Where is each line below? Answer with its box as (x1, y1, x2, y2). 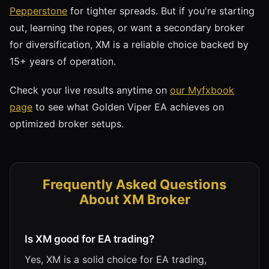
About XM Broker (79, 191, 190, 207)
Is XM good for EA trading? (25, 232, 154, 245)
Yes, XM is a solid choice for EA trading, (25, 253, 207, 265)
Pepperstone (10, 4, 67, 17)
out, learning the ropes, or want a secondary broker (10, 21, 244, 34)
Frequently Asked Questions (43, 176, 226, 192)
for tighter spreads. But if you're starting (67, 4, 255, 17)
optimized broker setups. (10, 117, 124, 130)
